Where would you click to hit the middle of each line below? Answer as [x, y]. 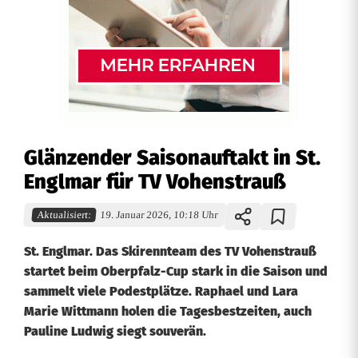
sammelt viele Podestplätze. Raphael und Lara [161, 291]
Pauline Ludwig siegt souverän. [115, 331]
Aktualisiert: [64, 215]
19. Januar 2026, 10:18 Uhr [159, 215]
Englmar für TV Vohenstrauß [155, 182]
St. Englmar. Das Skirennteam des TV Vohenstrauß [170, 251]
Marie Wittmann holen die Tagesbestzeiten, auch [168, 311]
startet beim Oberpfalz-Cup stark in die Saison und [176, 271]
